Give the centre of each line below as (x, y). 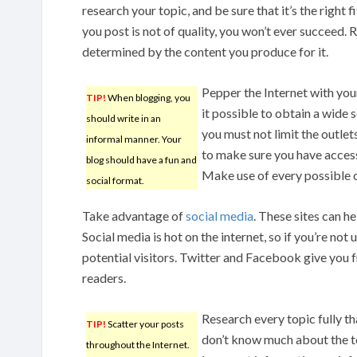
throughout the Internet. (138, 344)
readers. (104, 277)
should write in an (124, 118)
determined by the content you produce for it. (205, 51)
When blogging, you (148, 97)
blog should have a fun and (141, 159)
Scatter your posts (145, 324)
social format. (115, 180)
